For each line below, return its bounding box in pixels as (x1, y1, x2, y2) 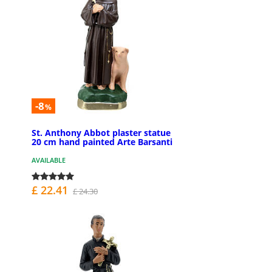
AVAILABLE (32, 155, 66, 165)
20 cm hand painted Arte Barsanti (32, 135, 172, 148)
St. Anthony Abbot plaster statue (32, 126, 171, 138)
